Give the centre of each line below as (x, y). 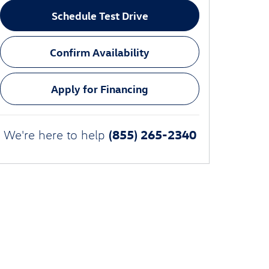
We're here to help (54, 134)
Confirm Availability (100, 52)
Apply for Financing (100, 89)
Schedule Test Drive (100, 16)
